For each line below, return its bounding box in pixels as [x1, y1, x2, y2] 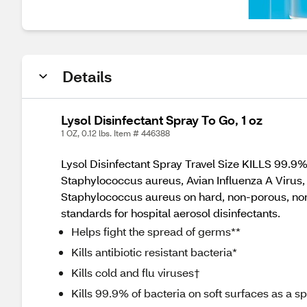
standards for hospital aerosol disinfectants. [61, 206, 280, 220]
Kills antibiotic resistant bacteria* [71, 245, 237, 259]
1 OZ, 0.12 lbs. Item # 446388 [61, 128, 170, 138]
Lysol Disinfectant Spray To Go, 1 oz [61, 112, 262, 128]
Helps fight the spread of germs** [71, 224, 241, 238]
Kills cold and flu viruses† [71, 265, 200, 280]
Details [62, 66, 112, 86]
